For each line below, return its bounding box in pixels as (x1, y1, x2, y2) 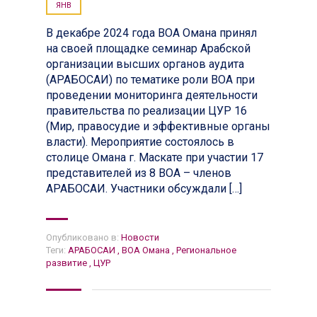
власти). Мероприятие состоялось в (46, 134, 234, 149)
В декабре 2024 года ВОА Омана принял (46, 25, 257, 40)
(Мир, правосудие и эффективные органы (46, 119, 270, 133)
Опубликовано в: (46, 231, 121, 243)
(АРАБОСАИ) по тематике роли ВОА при (46, 72, 255, 86)
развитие (46, 257, 89, 268)
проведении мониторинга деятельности (46, 88, 258, 102)
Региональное (176, 244, 236, 255)
